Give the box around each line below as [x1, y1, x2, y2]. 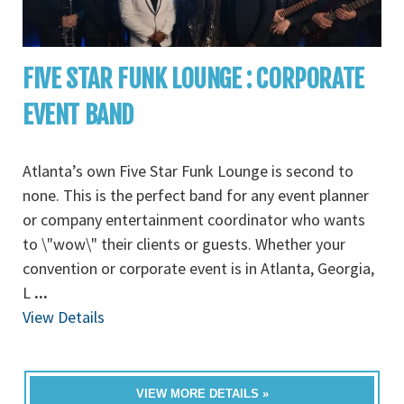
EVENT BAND [23, 99, 133, 132]
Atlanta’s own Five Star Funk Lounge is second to [23, 161, 353, 182]
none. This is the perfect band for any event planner [23, 185, 369, 207]
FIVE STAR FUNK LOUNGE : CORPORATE [23, 63, 364, 96]
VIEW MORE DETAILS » [135, 387, 269, 401]
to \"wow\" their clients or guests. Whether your [23, 234, 345, 255]
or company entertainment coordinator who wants [23, 209, 365, 231]
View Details [23, 307, 105, 328]
